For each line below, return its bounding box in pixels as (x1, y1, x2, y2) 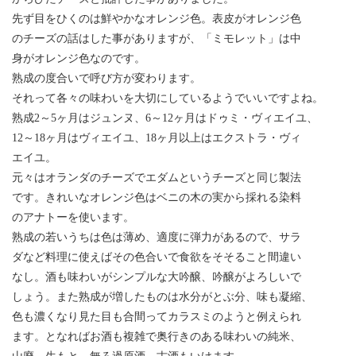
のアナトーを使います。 (12, 211, 134, 223)
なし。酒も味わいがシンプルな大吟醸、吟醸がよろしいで (12, 270, 301, 283)
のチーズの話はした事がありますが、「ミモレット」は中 (12, 32, 301, 44)
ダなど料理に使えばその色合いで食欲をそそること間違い (12, 250, 301, 263)
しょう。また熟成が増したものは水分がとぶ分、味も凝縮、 (12, 290, 312, 303)
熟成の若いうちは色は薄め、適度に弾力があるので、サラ (12, 230, 301, 243)
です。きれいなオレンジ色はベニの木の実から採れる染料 (12, 191, 301, 203)
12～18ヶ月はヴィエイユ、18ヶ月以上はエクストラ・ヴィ (12, 131, 301, 144)
